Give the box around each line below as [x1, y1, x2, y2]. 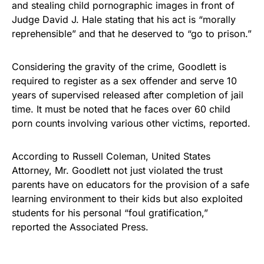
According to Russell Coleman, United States [12, 150, 210, 162]
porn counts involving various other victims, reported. [12, 117, 250, 129]
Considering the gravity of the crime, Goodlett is [12, 60, 226, 72]
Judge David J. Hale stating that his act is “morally [12, 13, 236, 25]
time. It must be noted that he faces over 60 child [12, 103, 230, 115]
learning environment [12, 192, 105, 204]
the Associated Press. [50, 220, 148, 233]
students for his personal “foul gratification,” [12, 206, 208, 219]
